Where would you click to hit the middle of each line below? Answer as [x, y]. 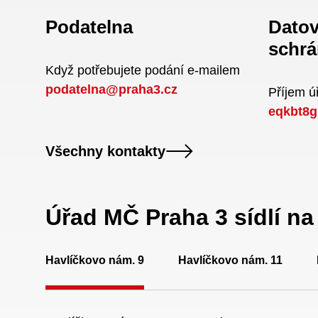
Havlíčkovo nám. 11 [230, 260]
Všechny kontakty [105, 151]
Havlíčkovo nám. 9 [95, 260]
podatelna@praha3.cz [111, 89]
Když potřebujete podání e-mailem [143, 70]
